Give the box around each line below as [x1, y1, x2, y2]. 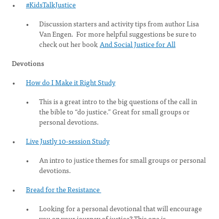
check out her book [39, 39, 99, 49]
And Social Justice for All [100, 39, 175, 49]
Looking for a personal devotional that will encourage [39, 203, 202, 214]
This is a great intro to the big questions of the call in [39, 96, 197, 107]
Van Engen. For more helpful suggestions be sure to [39, 28, 197, 39]
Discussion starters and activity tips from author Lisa [39, 18, 199, 29]
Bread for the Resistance [26, 184, 101, 195]
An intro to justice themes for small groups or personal [39, 154, 206, 165]
